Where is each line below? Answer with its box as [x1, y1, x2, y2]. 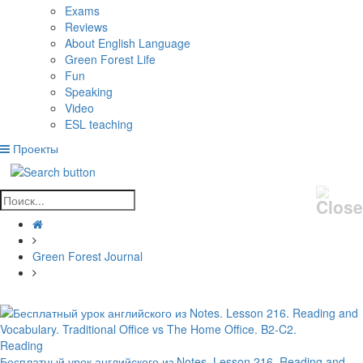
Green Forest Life [65, 50, 156, 67]
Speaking [65, 83, 113, 100]
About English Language [65, 34, 190, 51]
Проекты [13, 139, 58, 156]
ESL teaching [65, 115, 133, 132]
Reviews [65, 18, 108, 35]
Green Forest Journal [32, 248, 143, 265]
